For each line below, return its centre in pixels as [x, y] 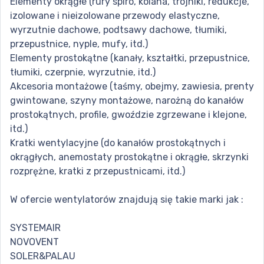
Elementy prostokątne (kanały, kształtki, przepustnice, [130, 58]
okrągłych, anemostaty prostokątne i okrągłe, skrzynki [129, 157]
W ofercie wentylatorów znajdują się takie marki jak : [127, 200]
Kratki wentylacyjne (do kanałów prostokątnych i [118, 143]
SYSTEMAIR [35, 228]
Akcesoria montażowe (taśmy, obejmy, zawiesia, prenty [132, 87]
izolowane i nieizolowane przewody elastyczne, [115, 16]
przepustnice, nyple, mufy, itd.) [79, 44]
